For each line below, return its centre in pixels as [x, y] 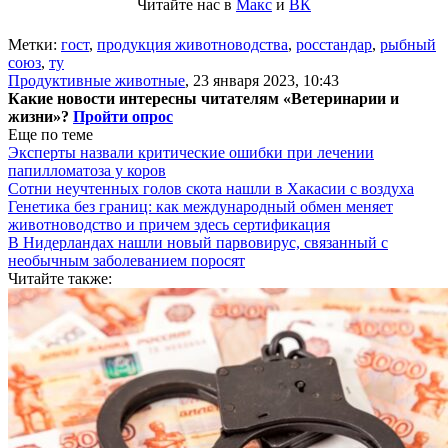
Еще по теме [50, 134]
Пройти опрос [123, 116]
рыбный [408, 44]
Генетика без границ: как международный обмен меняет [200, 206]
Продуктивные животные [96, 80]
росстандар [334, 44]
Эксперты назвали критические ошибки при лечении [191, 152]
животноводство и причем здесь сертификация [169, 224]
